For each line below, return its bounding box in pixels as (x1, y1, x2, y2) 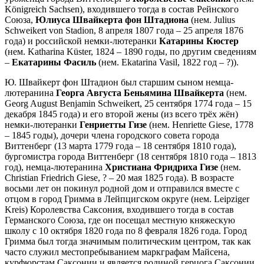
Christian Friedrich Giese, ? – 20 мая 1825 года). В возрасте (5, 172, 234, 183)
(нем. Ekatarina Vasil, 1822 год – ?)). (96, 57, 239, 67)
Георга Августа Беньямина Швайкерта (56, 87, 224, 98)
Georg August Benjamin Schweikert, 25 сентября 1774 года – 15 (5, 98, 252, 108)
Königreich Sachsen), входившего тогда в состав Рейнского (5, 4, 239, 14)
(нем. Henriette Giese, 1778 (147, 119, 253, 130)
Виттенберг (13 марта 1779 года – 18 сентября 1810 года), (5, 140, 236, 151)
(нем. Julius (189, 14, 235, 25)
